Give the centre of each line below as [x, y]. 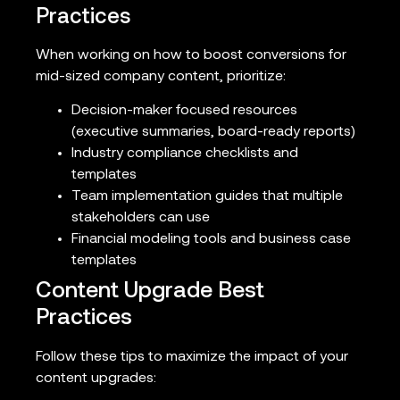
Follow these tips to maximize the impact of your [192, 358]
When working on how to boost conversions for [191, 55]
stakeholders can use [141, 218]
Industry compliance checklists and [185, 154]
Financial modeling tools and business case [211, 240]
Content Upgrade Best [150, 292]
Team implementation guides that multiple [207, 197]
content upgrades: [96, 379]
